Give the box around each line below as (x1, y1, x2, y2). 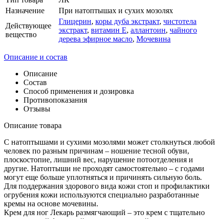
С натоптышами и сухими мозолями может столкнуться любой (4, 137, 215, 146)
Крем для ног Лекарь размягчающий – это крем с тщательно (4, 208, 205, 217)
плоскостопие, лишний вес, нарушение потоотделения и (4, 155, 193, 164)
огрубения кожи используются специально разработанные (4, 190, 199, 199)
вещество (5, 30, 37, 39)
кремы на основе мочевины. (4, 199, 98, 208)
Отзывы (23, 104, 50, 113)
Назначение (5, 6, 44, 15)
